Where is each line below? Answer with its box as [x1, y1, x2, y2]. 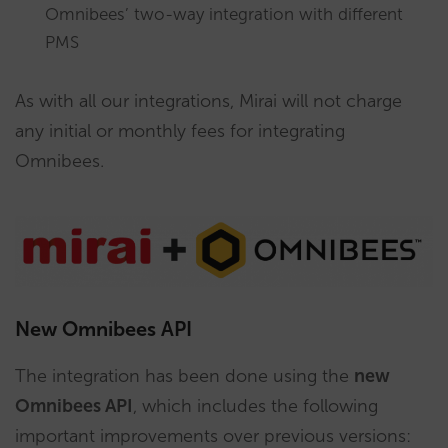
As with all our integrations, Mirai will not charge [15, 90, 402, 112]
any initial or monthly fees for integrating [15, 120, 345, 142]
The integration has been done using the [15, 364, 354, 387]
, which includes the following [133, 394, 378, 417]
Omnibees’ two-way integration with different [45, 4, 403, 24]
